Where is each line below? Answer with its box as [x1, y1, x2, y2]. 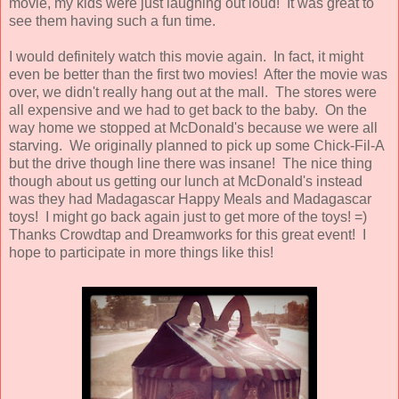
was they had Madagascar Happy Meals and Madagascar [9, 191, 371, 207]
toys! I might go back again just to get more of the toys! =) [9, 208, 370, 224]
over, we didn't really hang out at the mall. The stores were [9, 84, 377, 100]
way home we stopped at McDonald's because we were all [9, 119, 378, 135]
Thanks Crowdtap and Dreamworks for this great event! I [9, 226, 366, 242]
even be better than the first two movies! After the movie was [9, 66, 387, 82]
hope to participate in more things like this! [9, 244, 273, 260]
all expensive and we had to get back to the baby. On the [9, 102, 367, 118]
